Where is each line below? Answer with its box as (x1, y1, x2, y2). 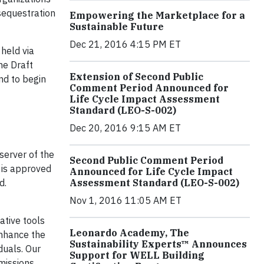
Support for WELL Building (70, 249, 204, 262)
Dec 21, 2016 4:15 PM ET (70, 38, 181, 51)
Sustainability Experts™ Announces (70, 238, 247, 250)
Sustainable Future (70, 21, 164, 33)
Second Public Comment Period (70, 154, 223, 167)
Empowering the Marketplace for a (70, 9, 245, 22)
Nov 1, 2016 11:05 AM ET (70, 194, 181, 207)
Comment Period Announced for (70, 82, 229, 94)
